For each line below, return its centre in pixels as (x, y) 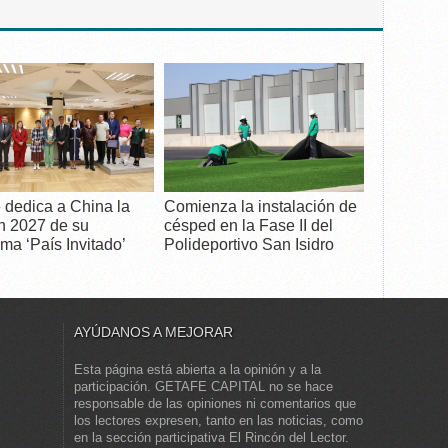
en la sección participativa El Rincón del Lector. (211, 437)
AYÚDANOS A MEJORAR (153, 332)
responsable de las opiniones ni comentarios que (215, 403)
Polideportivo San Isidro (249, 244)
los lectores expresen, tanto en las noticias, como (218, 420)
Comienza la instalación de (260, 206)
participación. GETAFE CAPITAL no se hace (203, 386)
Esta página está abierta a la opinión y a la (197, 369)
